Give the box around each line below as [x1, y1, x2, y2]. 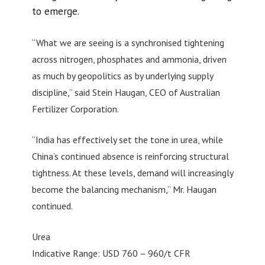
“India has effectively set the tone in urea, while [31, 134, 223, 146]
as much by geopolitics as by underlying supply [31, 70, 213, 82]
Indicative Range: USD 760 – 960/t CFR [31, 247, 190, 260]
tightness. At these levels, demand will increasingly [31, 167, 233, 179]
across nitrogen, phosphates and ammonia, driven [31, 53, 227, 66]
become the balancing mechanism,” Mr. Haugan [31, 183, 216, 196]
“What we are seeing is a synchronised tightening [31, 37, 224, 49]
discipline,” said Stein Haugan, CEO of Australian [31, 86, 220, 99]
